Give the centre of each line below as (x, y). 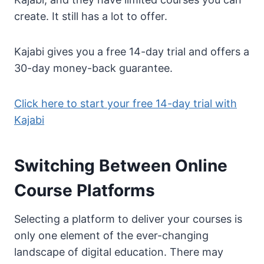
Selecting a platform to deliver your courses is (128, 219)
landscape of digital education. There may (119, 252)
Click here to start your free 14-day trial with (126, 104)
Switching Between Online (121, 166)
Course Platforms (85, 191)
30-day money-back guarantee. (93, 68)
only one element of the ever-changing (111, 236)
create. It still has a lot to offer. (91, 16)
